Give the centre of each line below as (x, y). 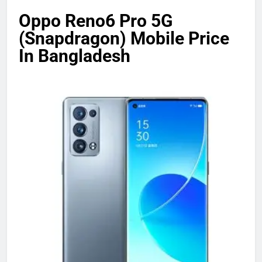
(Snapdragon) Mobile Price (124, 39)
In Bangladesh (75, 56)
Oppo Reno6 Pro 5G (96, 21)
